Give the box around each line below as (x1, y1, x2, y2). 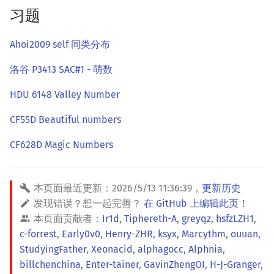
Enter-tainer (86, 259, 139, 271)
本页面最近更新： (34, 182, 112, 194)
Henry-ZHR (105, 228, 153, 240)
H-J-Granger (210, 259, 261, 271)
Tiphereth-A (124, 213, 177, 225)
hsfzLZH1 (216, 213, 254, 225)
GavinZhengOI (144, 259, 205, 271)
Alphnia (188, 243, 223, 256)
